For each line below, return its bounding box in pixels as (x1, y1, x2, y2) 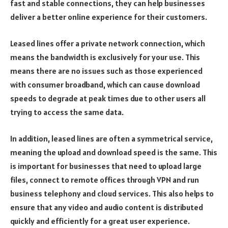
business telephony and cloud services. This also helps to (10, 188, 214, 198)
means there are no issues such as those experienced (10, 66, 203, 76)
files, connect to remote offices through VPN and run (10, 174, 199, 185)
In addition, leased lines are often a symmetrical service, (10, 133, 213, 144)
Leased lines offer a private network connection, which (10, 38, 205, 49)
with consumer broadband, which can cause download (10, 79, 200, 90)
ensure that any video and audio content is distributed (10, 202, 203, 212)
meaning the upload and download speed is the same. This (10, 147, 217, 157)
